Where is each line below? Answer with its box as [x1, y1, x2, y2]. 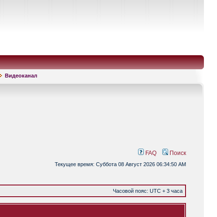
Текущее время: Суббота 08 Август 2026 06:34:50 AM [55, 161, 186, 167]
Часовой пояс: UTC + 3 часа [113, 188, 183, 194]
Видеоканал [5, 73, 37, 78]
